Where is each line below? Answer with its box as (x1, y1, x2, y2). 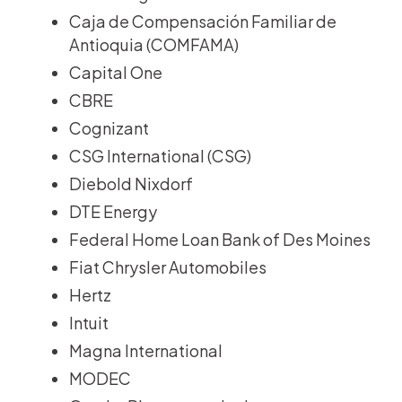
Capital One (69, 61, 162, 83)
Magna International (69, 339, 223, 361)
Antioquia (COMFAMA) (69, 33, 239, 55)
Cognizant (69, 117, 149, 138)
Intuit (69, 311, 109, 333)
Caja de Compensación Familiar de (69, 10, 336, 31)
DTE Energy (69, 200, 157, 222)
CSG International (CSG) (69, 144, 251, 166)
